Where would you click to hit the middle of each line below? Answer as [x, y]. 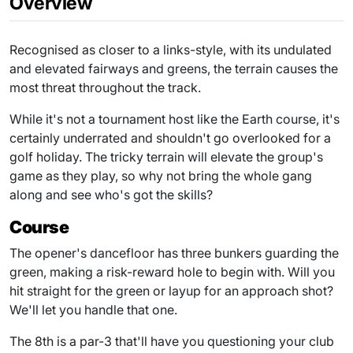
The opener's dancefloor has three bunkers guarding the [174, 253]
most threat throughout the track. [105, 87]
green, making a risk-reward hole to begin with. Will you [172, 271]
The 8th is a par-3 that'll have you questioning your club [172, 341]
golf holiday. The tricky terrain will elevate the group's [166, 156]
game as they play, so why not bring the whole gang [161, 175]
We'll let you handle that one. [93, 309]
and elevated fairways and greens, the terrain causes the [174, 68]
